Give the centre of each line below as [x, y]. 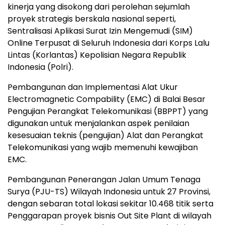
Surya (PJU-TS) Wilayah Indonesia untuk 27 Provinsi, [109, 192]
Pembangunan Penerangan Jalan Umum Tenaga [104, 180]
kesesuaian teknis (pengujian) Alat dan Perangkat [105, 136]
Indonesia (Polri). [40, 67]
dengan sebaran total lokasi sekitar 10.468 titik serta [110, 204]
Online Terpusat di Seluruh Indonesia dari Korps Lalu [108, 43]
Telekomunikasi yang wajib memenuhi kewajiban [103, 148]
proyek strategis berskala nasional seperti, [92, 19]
